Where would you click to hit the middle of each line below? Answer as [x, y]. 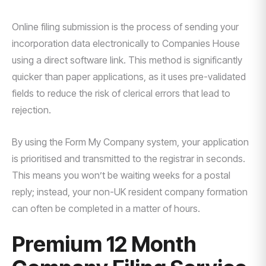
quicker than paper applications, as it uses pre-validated [129, 77]
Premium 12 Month [104, 244]
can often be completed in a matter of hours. [106, 208]
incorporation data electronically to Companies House [126, 43]
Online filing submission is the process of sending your [125, 27]
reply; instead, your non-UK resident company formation [130, 192]
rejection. [31, 110]
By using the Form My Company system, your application [130, 142]
